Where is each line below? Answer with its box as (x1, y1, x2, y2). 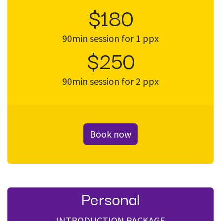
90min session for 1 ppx (62, 32, 159, 45)
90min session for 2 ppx (62, 75, 159, 88)
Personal (81, 185, 140, 211)
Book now (90, 128, 131, 141)
